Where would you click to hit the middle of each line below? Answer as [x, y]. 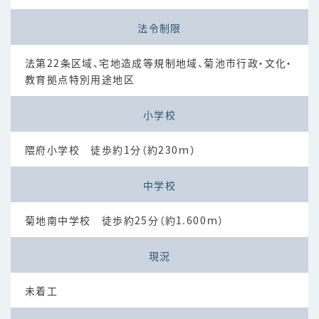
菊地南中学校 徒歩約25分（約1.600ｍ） [125, 220]
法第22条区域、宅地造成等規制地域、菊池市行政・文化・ [159, 63]
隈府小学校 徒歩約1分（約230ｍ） [111, 150]
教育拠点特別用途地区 [80, 79]
